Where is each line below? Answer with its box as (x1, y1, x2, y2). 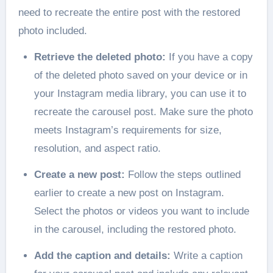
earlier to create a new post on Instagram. (34, 186, 224, 199)
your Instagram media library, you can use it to (34, 87, 246, 99)
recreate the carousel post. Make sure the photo (34, 105, 253, 118)
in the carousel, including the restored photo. (34, 223, 236, 235)
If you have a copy (165, 51, 253, 63)
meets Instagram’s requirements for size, (34, 124, 222, 136)
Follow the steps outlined (124, 168, 241, 180)
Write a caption (170, 249, 243, 261)
